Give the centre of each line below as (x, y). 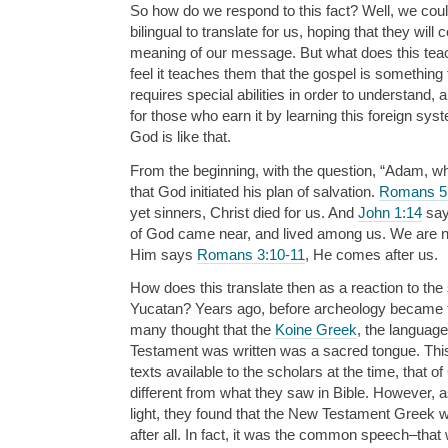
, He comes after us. (371, 254)
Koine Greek (316, 329)
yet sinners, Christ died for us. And (244, 212)
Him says (163, 254)
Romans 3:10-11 (251, 254)
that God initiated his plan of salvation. (254, 191)
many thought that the (202, 329)
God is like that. (180, 137)
